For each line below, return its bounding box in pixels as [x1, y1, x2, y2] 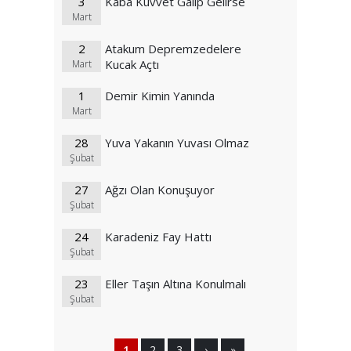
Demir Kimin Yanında [105, 88, 215, 104]
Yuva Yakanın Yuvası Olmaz [105, 135, 249, 151]
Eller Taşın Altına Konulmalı [105, 276, 246, 292]
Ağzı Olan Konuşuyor [105, 182, 215, 198]
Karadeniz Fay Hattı [105, 229, 212, 245]
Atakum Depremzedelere [105, 41, 241, 57]
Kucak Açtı [105, 56, 159, 73]
